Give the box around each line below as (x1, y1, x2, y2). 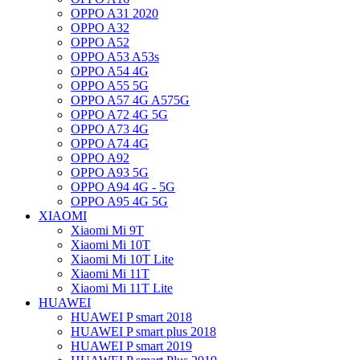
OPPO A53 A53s (71, 50, 159, 63)
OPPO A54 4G (71, 64, 149, 78)
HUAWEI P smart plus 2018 (71, 325, 216, 338)
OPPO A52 (71, 35, 129, 49)
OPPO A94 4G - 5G (71, 180, 175, 194)
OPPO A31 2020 (71, 6, 158, 20)
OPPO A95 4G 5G (71, 194, 168, 208)
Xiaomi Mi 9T (71, 223, 144, 237)
